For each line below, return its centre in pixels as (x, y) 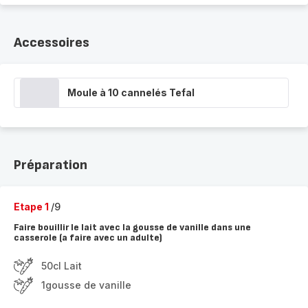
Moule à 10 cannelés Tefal (131, 92)
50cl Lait (62, 266)
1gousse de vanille (86, 285)
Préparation (51, 165)
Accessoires (52, 43)
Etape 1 (32, 207)
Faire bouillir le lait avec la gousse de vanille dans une (132, 227)
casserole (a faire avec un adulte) (88, 238)
